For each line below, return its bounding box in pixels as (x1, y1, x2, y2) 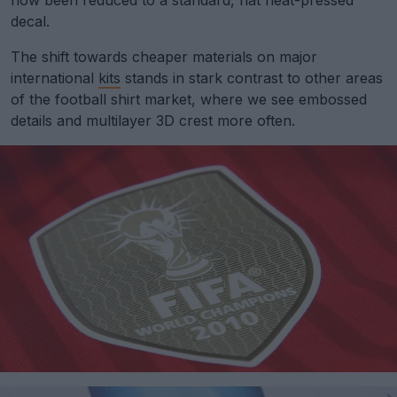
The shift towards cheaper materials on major (11, 48, 317, 66)
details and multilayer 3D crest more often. (11, 112, 295, 129)
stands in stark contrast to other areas (121, 69, 383, 87)
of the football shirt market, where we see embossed (11, 90, 367, 108)
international (11, 69, 98, 87)
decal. (11, 12, 50, 30)
